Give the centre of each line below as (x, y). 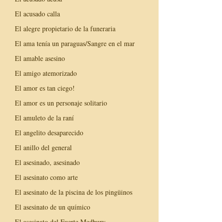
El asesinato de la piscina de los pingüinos (74, 192)
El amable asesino (40, 58)
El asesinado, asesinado (47, 162)
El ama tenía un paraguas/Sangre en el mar (75, 43)
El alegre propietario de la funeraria (65, 28)
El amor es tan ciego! (45, 88)
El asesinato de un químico (53, 207)
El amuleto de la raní (44, 117)
